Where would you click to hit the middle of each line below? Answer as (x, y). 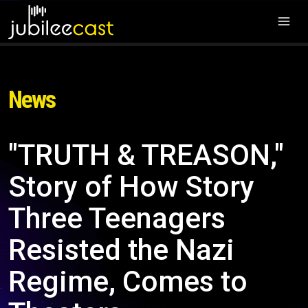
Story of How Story (131, 187)
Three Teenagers (117, 218)
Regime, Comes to (128, 282)
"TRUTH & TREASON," (146, 155)
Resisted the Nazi (121, 250)
